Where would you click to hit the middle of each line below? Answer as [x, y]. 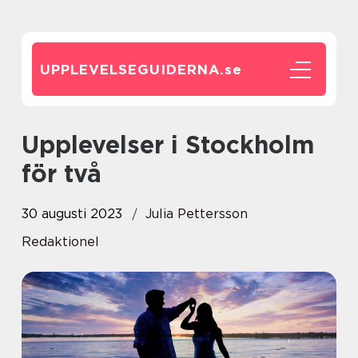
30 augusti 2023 [72, 214]
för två [62, 173]
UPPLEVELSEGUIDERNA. [132, 70]
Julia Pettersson [197, 214]
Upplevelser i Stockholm [30, 145]
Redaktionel [60, 242]
